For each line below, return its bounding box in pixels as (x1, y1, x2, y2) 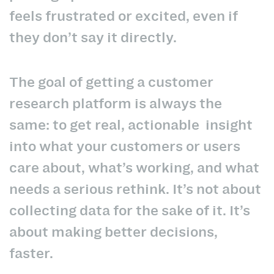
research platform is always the (9, 93, 222, 113)
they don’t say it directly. (9, 28, 177, 48)
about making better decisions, (9, 221, 218, 242)
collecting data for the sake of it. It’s (9, 200, 250, 220)
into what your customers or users (9, 136, 240, 156)
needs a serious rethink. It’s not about (9, 179, 261, 199)
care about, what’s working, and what (9, 157, 259, 177)
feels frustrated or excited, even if (9, 6, 238, 26)
